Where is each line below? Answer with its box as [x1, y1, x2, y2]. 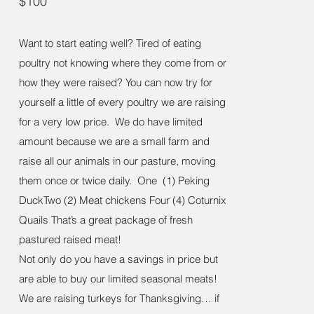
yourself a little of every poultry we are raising [19, 95, 226, 109]
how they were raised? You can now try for [19, 76, 212, 89]
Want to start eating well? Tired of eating [19, 36, 201, 50]
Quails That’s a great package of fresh [19, 213, 193, 226]
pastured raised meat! [19, 233, 121, 246]
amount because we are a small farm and [19, 135, 210, 148]
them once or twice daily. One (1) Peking [19, 174, 210, 187]
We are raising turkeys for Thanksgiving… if [19, 292, 219, 305]
